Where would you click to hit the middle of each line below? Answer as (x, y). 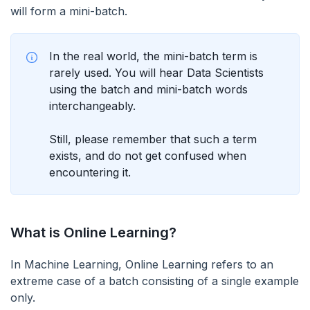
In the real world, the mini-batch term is (153, 56)
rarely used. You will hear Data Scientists (156, 73)
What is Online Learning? (93, 232)
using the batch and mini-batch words (148, 89)
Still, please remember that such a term (153, 139)
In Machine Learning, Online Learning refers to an (142, 264)
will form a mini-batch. (69, 11)
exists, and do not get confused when (148, 156)
